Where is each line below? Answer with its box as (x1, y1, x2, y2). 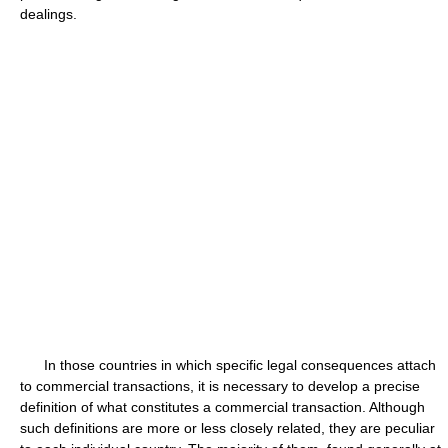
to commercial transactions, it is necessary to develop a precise (20, 378, 420, 394)
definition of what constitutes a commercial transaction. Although (20, 399, 425, 415)
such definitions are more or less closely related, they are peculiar (20, 420, 435, 436)
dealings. (20, 6, 77, 22)
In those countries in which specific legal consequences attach (20, 357, 436, 373)
